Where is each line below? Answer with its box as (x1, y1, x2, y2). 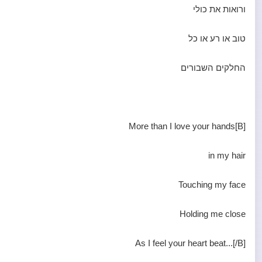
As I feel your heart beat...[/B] (135, 238, 246, 248)
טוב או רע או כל (188, 33, 246, 43)
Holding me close (180, 209, 246, 219)
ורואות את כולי (193, 4, 246, 14)
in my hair (208, 150, 246, 160)
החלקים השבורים (181, 63, 246, 73)
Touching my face (178, 180, 246, 189)
